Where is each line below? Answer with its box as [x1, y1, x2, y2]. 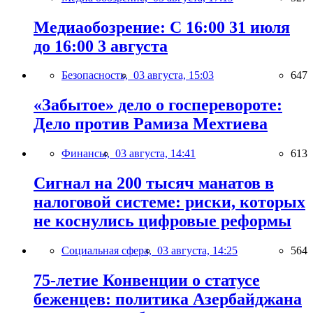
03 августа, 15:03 [133, 69, 214, 82]
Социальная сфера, [61, 245, 157, 257]
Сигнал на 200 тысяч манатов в [34, 174, 274, 193]
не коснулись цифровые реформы [34, 212, 291, 231]
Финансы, [61, 147, 115, 160]
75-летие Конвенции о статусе [34, 271, 260, 289]
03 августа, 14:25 [157, 245, 238, 257]
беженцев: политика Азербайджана [34, 290, 302, 308]
